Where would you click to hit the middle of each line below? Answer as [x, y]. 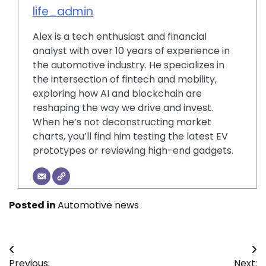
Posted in [33, 205]
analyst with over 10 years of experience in [131, 51]
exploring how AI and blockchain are [117, 94]
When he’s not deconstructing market [122, 122]
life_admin [63, 12]
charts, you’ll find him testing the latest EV [130, 137]
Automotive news [98, 205]
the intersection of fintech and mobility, [125, 80]
